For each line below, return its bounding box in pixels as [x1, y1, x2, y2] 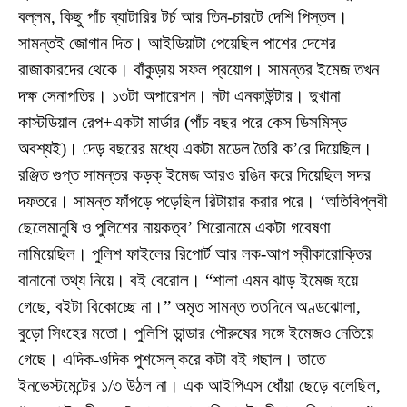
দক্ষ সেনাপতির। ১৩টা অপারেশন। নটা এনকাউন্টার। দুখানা [18, 86, 341, 106]
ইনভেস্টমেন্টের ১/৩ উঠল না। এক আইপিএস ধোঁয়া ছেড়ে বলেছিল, [18, 376, 381, 396]
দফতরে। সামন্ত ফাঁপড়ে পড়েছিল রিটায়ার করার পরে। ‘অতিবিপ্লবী [18, 192, 387, 212]
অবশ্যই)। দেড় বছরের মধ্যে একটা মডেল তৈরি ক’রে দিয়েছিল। [18, 139, 372, 159]
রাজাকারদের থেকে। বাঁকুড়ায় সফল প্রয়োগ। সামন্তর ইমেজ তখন [18, 60, 379, 80]
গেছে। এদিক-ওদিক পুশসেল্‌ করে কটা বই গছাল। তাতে [18, 350, 325, 370]
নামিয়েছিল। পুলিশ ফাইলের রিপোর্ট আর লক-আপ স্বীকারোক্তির [18, 244, 372, 264]
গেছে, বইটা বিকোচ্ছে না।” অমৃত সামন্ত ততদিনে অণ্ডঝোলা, [18, 297, 361, 317]
